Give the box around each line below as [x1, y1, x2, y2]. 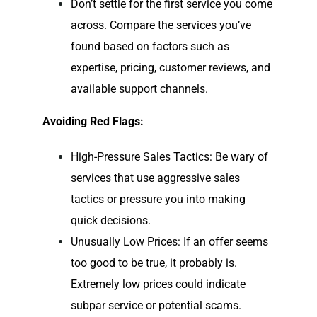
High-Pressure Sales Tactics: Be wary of [70, 150, 268, 164]
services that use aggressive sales [70, 171, 240, 185]
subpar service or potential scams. [70, 299, 241, 313]
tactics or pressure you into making [70, 192, 246, 207]
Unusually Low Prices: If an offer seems [70, 235, 268, 249]
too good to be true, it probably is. [70, 256, 237, 270]
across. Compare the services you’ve [70, 18, 251, 33]
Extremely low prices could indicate [70, 277, 246, 292]
